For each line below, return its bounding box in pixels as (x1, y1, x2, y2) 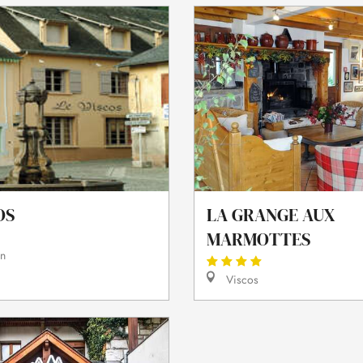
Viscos (223, 271, 258, 288)
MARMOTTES (207, 228, 310, 251)
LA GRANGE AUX (207, 203, 335, 227)
